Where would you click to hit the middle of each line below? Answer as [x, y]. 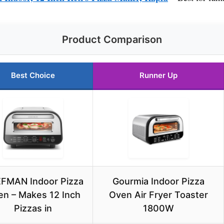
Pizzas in [33, 208]
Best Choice [33, 75]
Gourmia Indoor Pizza [158, 181]
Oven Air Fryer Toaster [158, 195]
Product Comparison [112, 40]
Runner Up [158, 75]
